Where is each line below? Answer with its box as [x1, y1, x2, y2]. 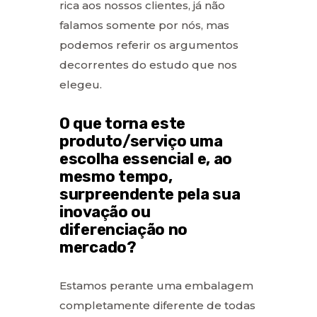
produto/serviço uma [59, 131, 223, 151]
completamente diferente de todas [59, 298, 255, 312]
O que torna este [59, 113, 186, 133]
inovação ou [59, 202, 151, 221]
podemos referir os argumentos [59, 38, 238, 52]
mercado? [59, 237, 137, 257]
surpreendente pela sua [59, 184, 241, 204]
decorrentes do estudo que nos [59, 57, 237, 71]
